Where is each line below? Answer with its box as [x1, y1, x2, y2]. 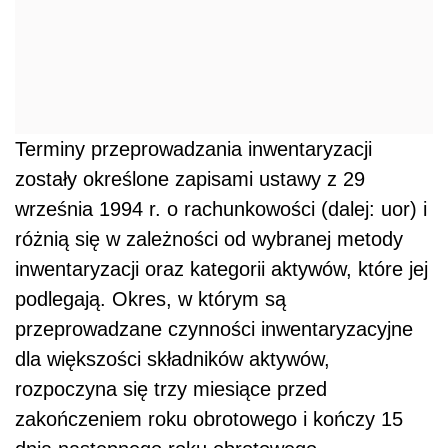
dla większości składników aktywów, [15, 348, 330, 370]
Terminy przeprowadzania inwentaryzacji [15, 138, 372, 160]
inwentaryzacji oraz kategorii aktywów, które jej [15, 258, 428, 280]
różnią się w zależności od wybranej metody [15, 228, 403, 250]
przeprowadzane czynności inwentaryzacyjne [15, 318, 413, 340]
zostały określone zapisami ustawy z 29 [15, 168, 365, 190]
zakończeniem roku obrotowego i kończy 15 [15, 408, 403, 430]
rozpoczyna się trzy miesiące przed [15, 378, 327, 400]
